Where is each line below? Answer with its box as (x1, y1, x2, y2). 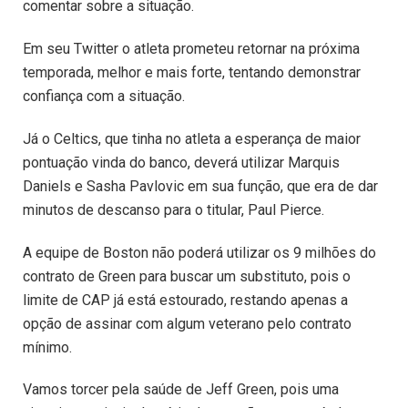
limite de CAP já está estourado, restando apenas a (23, 291, 348, 309)
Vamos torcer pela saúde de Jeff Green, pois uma (23, 381, 339, 399)
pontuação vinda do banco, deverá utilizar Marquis (23, 153, 340, 171)
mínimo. (23, 338, 72, 356)
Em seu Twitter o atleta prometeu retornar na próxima (23, 39, 360, 57)
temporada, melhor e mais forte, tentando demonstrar (23, 63, 361, 81)
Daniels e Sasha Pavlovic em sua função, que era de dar (23, 177, 378, 195)
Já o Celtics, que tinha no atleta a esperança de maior (23, 129, 361, 148)
